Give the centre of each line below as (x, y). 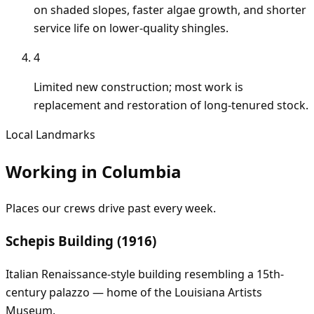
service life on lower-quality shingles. (131, 28)
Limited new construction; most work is (138, 87)
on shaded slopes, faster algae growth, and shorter (170, 10)
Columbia (142, 172)
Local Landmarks (50, 135)
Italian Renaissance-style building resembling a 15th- (145, 274)
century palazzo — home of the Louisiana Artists (134, 292)
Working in (54, 172)
